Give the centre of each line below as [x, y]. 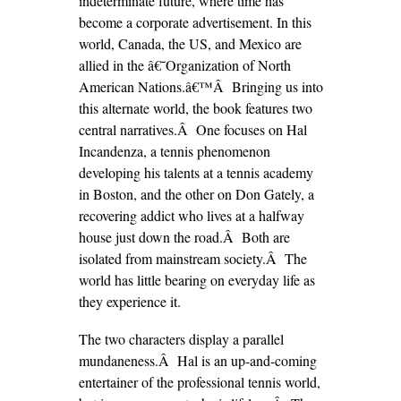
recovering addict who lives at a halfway [191, 215]
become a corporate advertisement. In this [195, 22]
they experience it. [129, 301]
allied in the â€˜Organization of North [184, 65]
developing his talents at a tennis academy [196, 172]
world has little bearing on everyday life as [196, 280]
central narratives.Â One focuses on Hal [192, 129]
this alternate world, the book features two [195, 108]
